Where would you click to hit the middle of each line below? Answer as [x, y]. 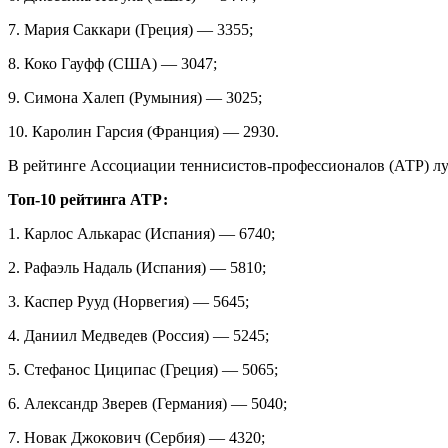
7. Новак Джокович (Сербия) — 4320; [136, 437]
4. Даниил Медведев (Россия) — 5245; [138, 335]
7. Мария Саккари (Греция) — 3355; [130, 29]
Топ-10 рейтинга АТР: [88, 199]
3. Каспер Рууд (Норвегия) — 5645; [128, 301]
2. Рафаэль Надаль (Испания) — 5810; [137, 267]
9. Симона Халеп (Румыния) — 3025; [135, 97]
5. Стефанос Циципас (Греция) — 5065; [143, 369]
